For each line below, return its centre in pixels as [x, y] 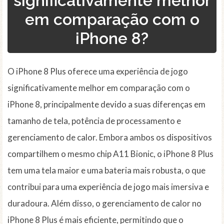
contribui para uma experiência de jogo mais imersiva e [108, 187]
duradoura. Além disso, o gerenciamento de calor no [104, 203]
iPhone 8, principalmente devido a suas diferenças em [106, 104]
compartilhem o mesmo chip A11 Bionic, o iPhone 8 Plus [110, 154]
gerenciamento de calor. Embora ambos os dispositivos [110, 137]
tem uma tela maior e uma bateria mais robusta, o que [106, 170]
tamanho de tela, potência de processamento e [94, 121]
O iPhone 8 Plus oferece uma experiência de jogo [98, 71]
